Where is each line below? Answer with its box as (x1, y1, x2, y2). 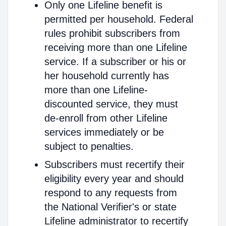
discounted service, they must (44, 98, 178, 109)
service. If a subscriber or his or (44, 56, 186, 67)
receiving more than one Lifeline (44, 42, 187, 53)
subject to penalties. (44, 141, 134, 152)
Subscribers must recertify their (44, 159, 185, 170)
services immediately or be (44, 127, 164, 138)
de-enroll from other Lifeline (44, 112, 167, 124)
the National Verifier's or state (44, 201, 177, 212)
